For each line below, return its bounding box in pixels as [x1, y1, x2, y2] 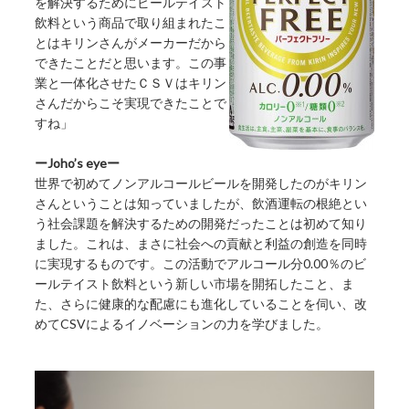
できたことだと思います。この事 [35, 55, 227, 71]
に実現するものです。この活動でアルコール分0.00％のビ [35, 256, 367, 272]
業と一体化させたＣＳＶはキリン [35, 75, 227, 91]
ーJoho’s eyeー [35, 155, 121, 172]
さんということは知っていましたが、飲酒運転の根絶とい [35, 195, 368, 212]
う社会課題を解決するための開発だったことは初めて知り [35, 215, 368, 232]
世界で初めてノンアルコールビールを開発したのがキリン [35, 175, 368, 192]
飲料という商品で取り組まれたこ [35, 15, 227, 31]
